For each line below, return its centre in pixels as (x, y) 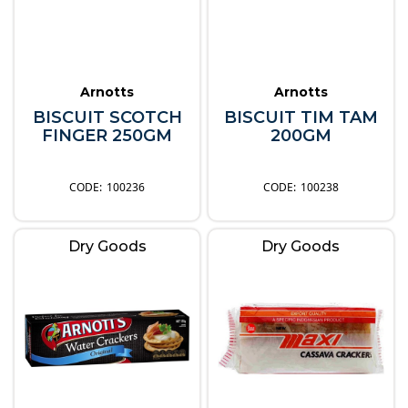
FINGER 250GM (107, 135)
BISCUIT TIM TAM (301, 117)
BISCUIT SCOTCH (107, 117)
